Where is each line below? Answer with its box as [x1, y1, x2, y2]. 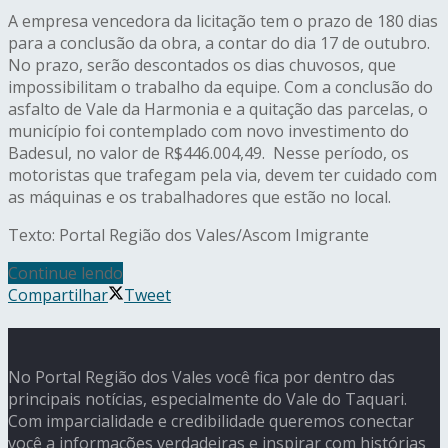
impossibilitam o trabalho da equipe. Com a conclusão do [8, 76, 433, 99]
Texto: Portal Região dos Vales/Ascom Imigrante [8, 224, 369, 247]
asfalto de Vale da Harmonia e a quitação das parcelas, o [8, 98, 428, 121]
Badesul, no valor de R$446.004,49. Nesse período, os [8, 142, 409, 165]
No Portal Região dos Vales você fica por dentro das [8, 366, 395, 389]
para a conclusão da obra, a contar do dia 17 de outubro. [8, 32, 430, 55]
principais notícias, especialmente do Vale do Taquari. [8, 388, 407, 411]
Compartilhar [8, 284, 108, 307]
